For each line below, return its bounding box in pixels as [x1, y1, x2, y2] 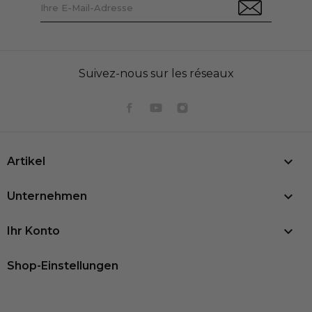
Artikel [7, 155, 45, 168]
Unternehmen [7, 189, 87, 203]
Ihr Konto [7, 224, 60, 237]
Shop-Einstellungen [7, 259, 118, 272]
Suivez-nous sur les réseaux [78, 67, 234, 80]
